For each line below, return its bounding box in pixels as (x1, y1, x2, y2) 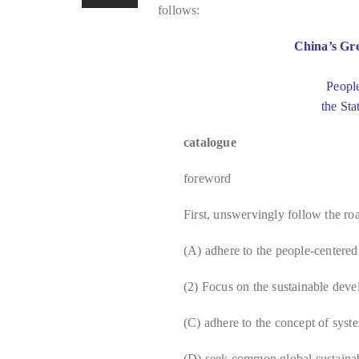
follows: (158, 3, 200, 17)
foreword (184, 171, 232, 185)
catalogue (184, 135, 236, 149)
